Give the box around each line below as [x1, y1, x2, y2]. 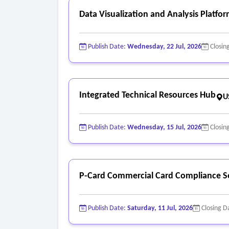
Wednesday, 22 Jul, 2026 [127, 42, 201, 51]
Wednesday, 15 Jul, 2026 [127, 123, 201, 131]
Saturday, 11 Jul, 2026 [127, 204, 193, 212]
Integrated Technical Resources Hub [79, 90, 216, 100]
